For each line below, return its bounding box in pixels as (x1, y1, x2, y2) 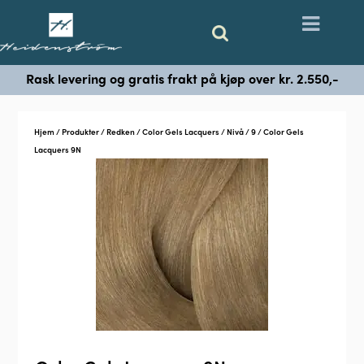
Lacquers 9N (34, 144, 82, 156)
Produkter (62, 126, 100, 138)
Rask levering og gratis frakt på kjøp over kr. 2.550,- (25, 69, 339, 89)
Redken (106, 126, 136, 138)
